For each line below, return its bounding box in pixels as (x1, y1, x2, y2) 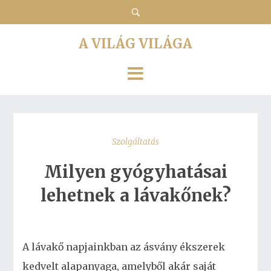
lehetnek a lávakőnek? (40, 184, 231, 206)
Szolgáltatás (112, 136, 159, 147)
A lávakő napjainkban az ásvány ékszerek (22, 241, 226, 253)
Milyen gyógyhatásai (44, 161, 227, 183)
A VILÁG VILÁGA (79, 35, 192, 52)
